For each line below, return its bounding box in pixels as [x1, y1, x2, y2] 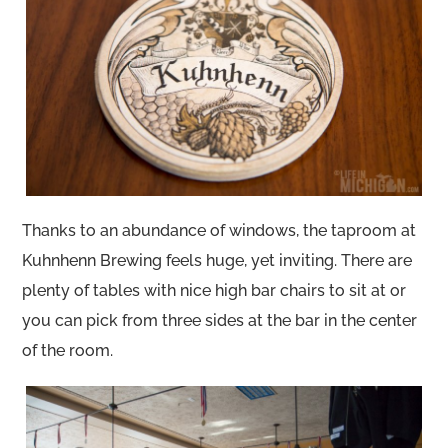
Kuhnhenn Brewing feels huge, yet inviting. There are [22, 251, 413, 271]
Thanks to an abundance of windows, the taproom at [22, 221, 417, 241]
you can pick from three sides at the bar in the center [22, 311, 418, 331]
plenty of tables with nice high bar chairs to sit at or [22, 281, 407, 301]
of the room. [22, 341, 114, 361]
